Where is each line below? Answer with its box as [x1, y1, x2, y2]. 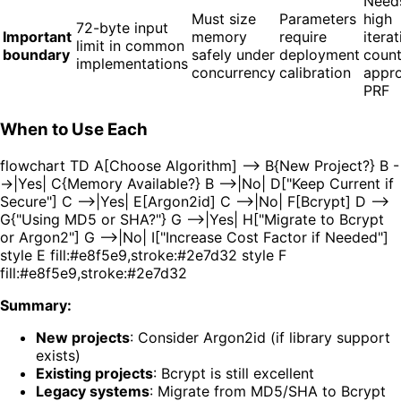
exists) [36, 346, 81, 364]
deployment [279, 46, 360, 64]
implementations [76, 55, 188, 73]
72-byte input [76, 19, 168, 38]
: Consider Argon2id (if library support [130, 328, 390, 346]
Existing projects [36, 363, 153, 382]
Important [3, 28, 72, 47]
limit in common [76, 37, 184, 55]
